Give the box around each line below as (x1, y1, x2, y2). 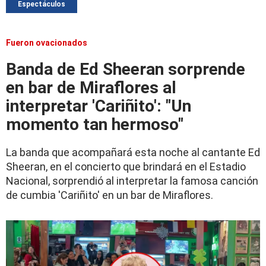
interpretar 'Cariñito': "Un (6, 96, 191, 116)
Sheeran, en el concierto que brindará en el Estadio (6, 160, 246, 173)
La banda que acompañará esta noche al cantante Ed (6, 146, 260, 159)
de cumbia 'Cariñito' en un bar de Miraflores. (6, 189, 213, 201)
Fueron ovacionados (6, 38, 87, 47)
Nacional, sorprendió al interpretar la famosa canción (6, 175, 258, 187)
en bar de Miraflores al (6, 78, 176, 97)
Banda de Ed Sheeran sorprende (6, 59, 245, 79)
